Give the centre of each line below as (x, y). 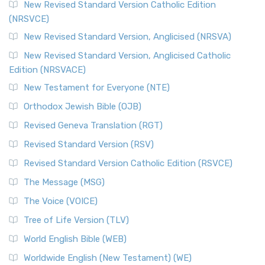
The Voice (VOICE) (61, 201)
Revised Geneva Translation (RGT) (93, 125)
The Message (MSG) (64, 182)
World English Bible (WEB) (75, 239)
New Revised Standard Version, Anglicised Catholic (127, 56)
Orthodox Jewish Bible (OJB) (83, 106)
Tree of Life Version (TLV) (76, 220)
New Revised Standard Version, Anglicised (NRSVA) (127, 37)
